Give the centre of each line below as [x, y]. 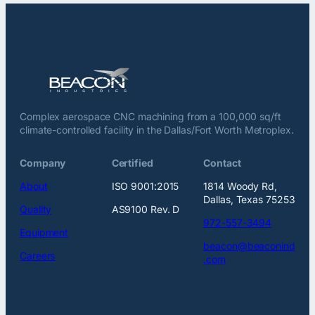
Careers [38, 255]
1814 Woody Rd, [240, 186]
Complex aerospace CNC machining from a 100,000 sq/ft [150, 116]
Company [43, 162]
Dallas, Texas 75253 [249, 199]
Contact [222, 162]
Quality [36, 209]
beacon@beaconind [249, 245]
